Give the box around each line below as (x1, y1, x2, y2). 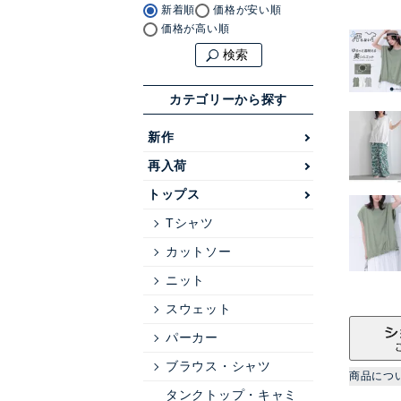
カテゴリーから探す (168, 92, 288, 107)
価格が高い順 (161, 22, 230, 35)
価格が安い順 (213, 4, 282, 16)
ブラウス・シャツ (166, 359, 271, 373)
